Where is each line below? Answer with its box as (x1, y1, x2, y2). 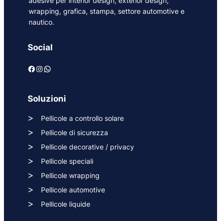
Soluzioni (28, 94, 66, 104)
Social (28, 42, 53, 53)
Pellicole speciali (41, 157, 93, 166)
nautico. (29, 18, 54, 27)
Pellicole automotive (41, 185, 105, 194)
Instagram (35, 63, 42, 74)
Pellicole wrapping (41, 171, 100, 180)
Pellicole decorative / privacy (41, 143, 134, 151)
